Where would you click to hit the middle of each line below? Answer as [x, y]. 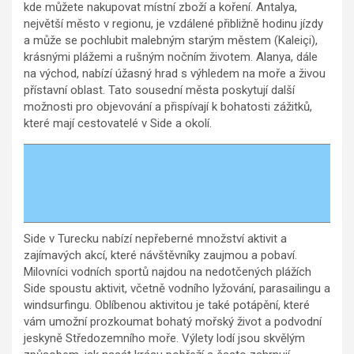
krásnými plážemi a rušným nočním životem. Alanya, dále [171, 56]
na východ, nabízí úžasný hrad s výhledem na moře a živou [175, 73]
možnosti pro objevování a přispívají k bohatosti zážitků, [168, 106]
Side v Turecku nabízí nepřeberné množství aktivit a [155, 238]
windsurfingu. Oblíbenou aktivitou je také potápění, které [167, 305]
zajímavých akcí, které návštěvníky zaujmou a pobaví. [160, 255]
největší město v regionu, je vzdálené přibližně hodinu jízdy [173, 23]
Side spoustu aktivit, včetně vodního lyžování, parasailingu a [177, 288]
